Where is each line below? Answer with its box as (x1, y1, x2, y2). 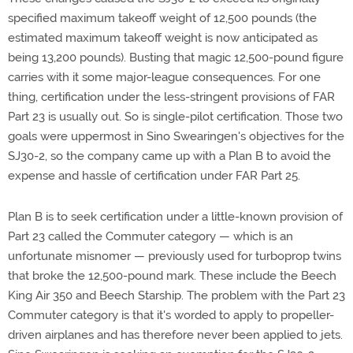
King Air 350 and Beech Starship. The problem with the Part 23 (8, 288, 345, 303)
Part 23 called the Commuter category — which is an (8, 229, 293, 243)
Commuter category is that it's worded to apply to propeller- (8, 308, 334, 322)
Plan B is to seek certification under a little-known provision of (8, 210, 343, 224)
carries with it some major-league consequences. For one (8, 70, 321, 84)
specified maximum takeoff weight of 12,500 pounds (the (8, 11, 317, 25)
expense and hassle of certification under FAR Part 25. (8, 169, 300, 183)
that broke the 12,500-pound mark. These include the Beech (8, 269, 336, 283)
